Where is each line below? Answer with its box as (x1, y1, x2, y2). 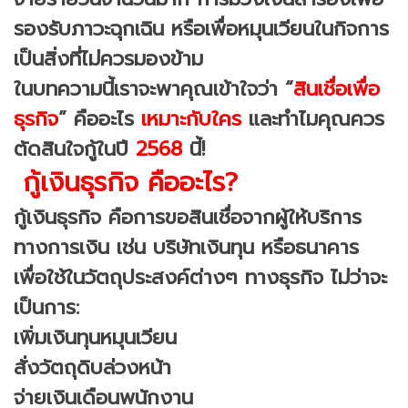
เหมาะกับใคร (134, 103, 241, 134)
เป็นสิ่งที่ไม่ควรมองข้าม (14, 43, 203, 74)
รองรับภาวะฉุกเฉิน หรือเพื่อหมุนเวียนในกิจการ (14, 13, 389, 44)
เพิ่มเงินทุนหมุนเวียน (14, 321, 177, 352)
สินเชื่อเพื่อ (293, 73, 380, 104)
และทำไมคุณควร (241, 103, 384, 134)
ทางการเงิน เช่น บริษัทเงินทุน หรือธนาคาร (14, 231, 359, 262)
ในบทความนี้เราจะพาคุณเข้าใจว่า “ (14, 73, 293, 104)
